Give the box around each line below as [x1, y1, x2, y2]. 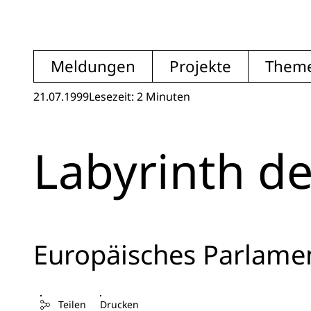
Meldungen [51, 56, 135, 77]
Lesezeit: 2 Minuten [89, 89, 190, 104]
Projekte [169, 56, 231, 77]
